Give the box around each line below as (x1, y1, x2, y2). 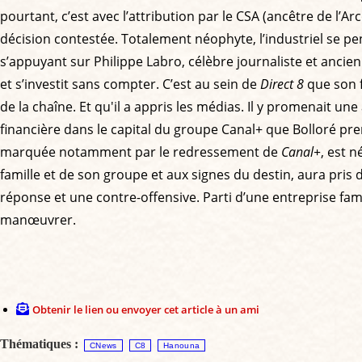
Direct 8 (260, 74, 304, 93)
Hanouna (163, 340, 200, 350)
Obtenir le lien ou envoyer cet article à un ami (32, 301, 259, 317)
